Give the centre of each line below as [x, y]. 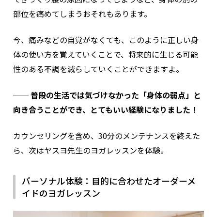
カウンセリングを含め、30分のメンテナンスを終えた [106, 135]
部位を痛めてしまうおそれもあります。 [82, 13]
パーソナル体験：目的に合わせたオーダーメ [108, 180]
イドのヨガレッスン [61, 193]
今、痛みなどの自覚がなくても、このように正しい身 [106, 39]
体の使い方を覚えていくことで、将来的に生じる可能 [105, 54]
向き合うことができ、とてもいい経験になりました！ [105, 109]
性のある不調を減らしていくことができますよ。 [98, 69]
